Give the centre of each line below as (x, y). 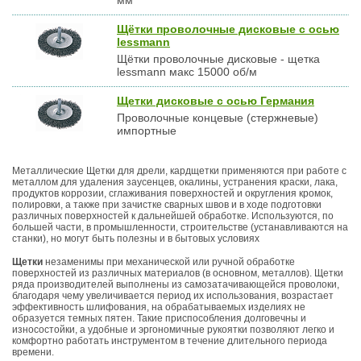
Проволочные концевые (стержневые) (218, 118)
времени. (33, 352)
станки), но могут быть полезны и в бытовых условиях (136, 239)
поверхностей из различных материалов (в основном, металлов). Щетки (178, 273)
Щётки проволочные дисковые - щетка (218, 59)
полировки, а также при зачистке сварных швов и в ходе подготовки (167, 205)
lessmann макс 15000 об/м (187, 72)
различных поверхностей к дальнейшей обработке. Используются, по (173, 216)
